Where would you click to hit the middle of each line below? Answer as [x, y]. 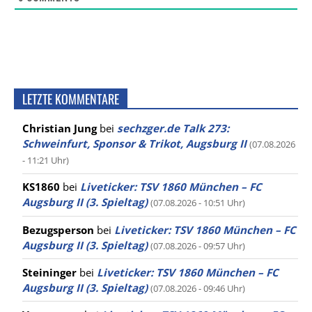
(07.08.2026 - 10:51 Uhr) [198, 203]
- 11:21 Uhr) [46, 161]
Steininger [49, 272]
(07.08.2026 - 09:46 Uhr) [198, 288]
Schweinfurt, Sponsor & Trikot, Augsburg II [134, 144]
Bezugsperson [58, 229]
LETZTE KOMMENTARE [71, 99]
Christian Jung [60, 128]
